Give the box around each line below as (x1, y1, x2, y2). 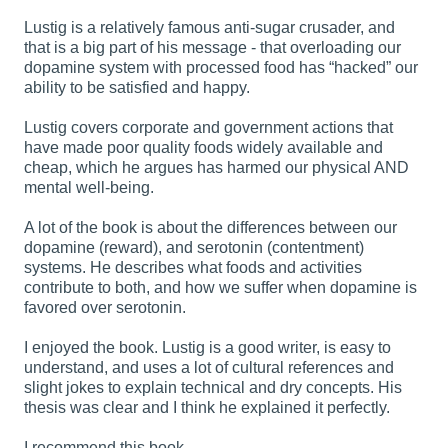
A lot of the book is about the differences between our (24, 219, 397, 237)
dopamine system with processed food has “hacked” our (24, 59, 418, 77)
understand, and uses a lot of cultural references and (24, 359, 394, 377)
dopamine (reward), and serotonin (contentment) (24, 239, 364, 257)
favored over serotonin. (24, 299, 186, 317)
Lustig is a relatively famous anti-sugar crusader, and (24, 19, 395, 37)
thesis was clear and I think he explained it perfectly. (24, 399, 390, 417)
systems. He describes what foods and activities (24, 259, 362, 277)
